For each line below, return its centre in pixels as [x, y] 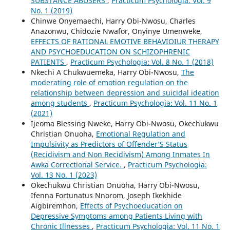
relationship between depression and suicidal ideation [125, 92]
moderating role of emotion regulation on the [109, 82]
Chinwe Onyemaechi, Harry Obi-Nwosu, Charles [113, 21]
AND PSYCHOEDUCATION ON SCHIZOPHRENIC [110, 51]
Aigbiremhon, [55, 205]
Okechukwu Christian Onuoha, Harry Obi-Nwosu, [115, 185]
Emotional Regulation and [140, 133]
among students [60, 103]
